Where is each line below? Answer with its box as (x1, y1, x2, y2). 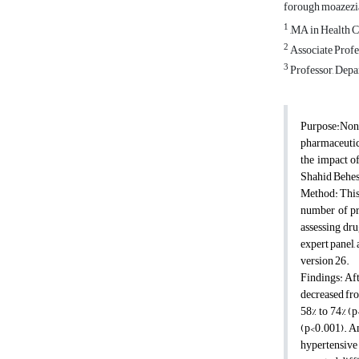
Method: (301, 183, 338, 205)
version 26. (301, 250, 349, 272)
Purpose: (301, 115, 340, 138)
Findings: (301, 267, 343, 289)
